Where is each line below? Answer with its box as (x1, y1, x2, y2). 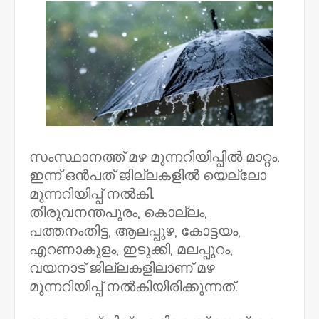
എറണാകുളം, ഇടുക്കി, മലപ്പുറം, (29, 239, 233, 259)
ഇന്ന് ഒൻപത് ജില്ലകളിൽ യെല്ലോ (29, 165, 266, 185)
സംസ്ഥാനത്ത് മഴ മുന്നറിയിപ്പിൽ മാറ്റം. (29, 147, 279, 167)
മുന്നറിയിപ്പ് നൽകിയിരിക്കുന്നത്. (29, 276, 237, 296)
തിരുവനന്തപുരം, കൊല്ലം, (29, 202, 207, 222)
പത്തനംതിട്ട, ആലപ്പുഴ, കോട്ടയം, (29, 221, 241, 241)
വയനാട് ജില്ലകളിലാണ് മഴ (29, 258, 215, 278)
